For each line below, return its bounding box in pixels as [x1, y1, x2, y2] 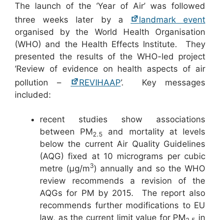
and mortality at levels [103, 127, 206, 137]
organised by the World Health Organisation [15, 27, 205, 37]
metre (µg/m [40, 164, 90, 174]
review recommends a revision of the [40, 176, 205, 186]
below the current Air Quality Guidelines [40, 139, 205, 149]
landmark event [138, 14, 206, 25]
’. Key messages [120, 77, 206, 87]
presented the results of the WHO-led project [15, 51, 205, 61]
